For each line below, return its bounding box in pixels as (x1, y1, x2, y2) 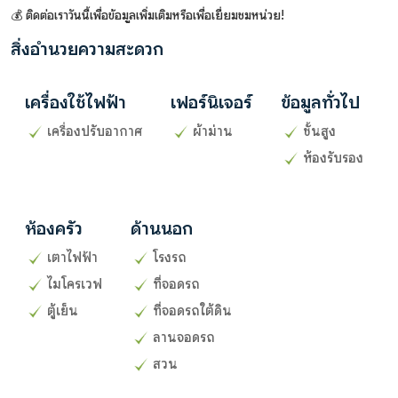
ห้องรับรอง (303, 149, 363, 166)
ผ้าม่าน (193, 123, 233, 139)
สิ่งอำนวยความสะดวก (11, 37, 163, 60)
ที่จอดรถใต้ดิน (153, 302, 232, 319)
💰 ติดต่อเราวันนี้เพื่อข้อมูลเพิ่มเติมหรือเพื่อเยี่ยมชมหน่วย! (11, 6, 284, 23)
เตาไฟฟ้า (47, 249, 98, 266)
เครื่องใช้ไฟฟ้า (25, 91, 126, 114)
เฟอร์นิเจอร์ (171, 91, 252, 114)
